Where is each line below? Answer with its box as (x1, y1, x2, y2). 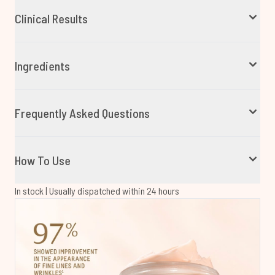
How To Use (15, 153, 71, 168)
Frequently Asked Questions (15, 106, 150, 120)
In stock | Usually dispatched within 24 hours (15, 185, 179, 196)
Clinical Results (15, 11, 88, 26)
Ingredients (15, 58, 70, 73)
